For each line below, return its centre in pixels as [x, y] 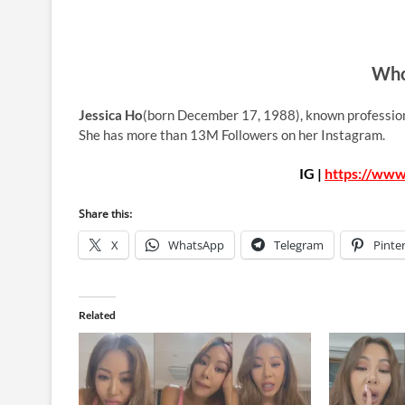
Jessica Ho [111, 114]
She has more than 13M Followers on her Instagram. [232, 134]
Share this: [105, 213]
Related [97, 315]
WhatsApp [196, 245]
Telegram [299, 245]
